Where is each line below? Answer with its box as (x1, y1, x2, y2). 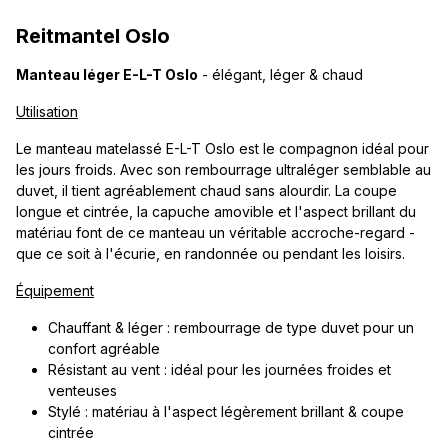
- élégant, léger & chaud (198, 66, 363, 84)
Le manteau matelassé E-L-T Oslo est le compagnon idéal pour (16, 140, 429, 158)
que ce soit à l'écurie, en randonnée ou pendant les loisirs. (16, 245, 405, 263)
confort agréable (48, 340, 160, 358)
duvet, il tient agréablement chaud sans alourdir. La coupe (16, 182, 397, 200)
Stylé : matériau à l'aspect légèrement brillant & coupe (48, 403, 404, 421)
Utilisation (16, 103, 78, 121)
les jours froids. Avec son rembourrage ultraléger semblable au (16, 161, 431, 179)
